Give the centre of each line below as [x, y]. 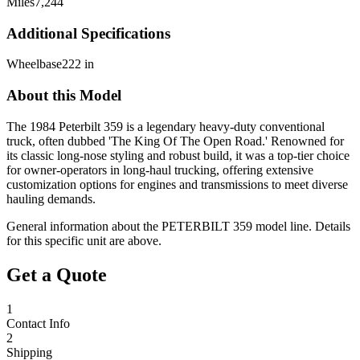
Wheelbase [34, 64]
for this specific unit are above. [84, 240]
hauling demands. [51, 198]
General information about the [84, 226]
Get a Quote [57, 274]
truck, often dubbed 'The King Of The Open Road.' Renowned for [175, 141]
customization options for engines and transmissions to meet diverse [177, 184]
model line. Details [301, 226]
